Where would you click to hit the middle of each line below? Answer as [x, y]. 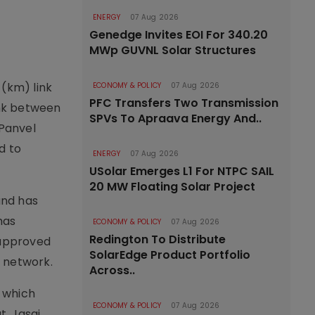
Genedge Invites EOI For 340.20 [179, 35]
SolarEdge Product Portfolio [170, 255]
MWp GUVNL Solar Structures [173, 50]
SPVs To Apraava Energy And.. [175, 118]
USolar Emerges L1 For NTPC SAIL [182, 171]
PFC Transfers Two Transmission [184, 103]
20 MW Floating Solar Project [172, 187]
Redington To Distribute [157, 239]
